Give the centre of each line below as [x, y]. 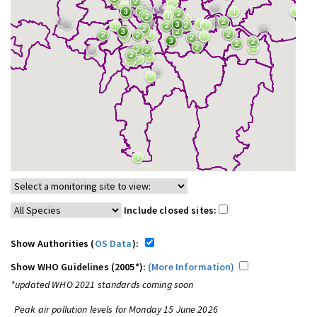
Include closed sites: [172, 210]
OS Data [113, 243]
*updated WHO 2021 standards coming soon [102, 284]
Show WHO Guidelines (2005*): [80, 267]
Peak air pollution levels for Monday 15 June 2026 [116, 309]
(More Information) [191, 267]
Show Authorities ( [53, 243]
